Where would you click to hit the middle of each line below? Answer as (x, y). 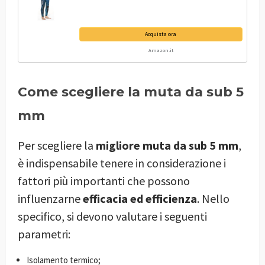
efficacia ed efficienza (140, 199)
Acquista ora (161, 34)
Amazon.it (161, 50)
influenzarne (50, 199)
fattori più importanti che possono (104, 181)
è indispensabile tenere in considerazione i (122, 163)
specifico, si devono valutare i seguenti (112, 216)
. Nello (213, 199)
